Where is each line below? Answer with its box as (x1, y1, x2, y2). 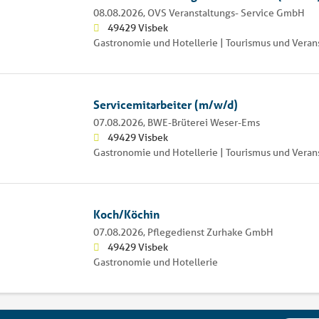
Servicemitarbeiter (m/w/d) (93, 96, 238, 112)
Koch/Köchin (93, 206, 159, 221)
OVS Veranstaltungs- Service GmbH (147, 6, 305, 19)
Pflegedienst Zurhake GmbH (147, 225, 273, 239)
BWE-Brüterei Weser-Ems (147, 115, 260, 129)
